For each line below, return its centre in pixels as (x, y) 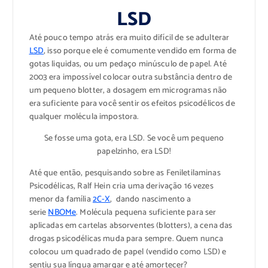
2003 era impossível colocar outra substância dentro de (131, 78)
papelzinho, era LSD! (134, 152)
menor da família (61, 200)
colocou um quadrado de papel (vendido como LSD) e (128, 252)
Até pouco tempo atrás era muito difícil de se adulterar (129, 38)
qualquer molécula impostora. (84, 117)
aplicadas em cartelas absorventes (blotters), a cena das (131, 226)
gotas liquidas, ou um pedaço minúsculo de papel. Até (128, 65)
